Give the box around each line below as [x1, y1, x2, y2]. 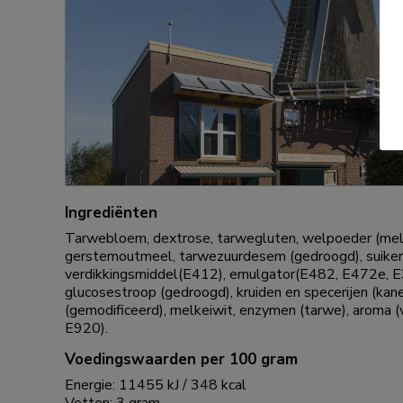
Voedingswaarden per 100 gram [65, 348, 298, 370]
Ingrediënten [65, 201, 157, 223]
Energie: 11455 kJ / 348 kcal [65, 374, 246, 395]
